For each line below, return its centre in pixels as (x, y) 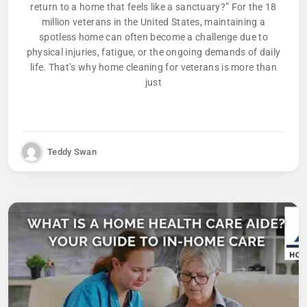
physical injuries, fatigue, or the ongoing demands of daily (153, 52)
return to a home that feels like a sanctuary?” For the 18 (153, 7)
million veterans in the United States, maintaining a (153, 22)
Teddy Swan (72, 151)
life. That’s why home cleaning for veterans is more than (153, 67)
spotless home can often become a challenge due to (153, 37)
